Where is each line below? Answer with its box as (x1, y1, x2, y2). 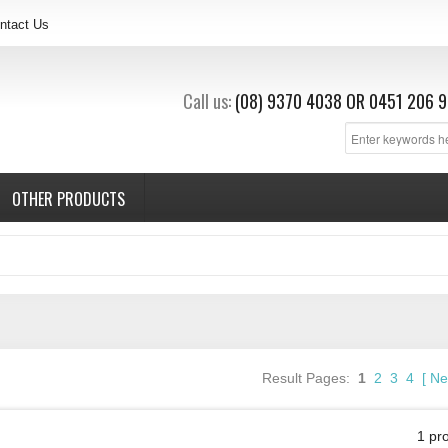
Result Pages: (262, 369, 359, 386)
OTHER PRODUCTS (12, 187, 126, 211)
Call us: (182, 88, 231, 114)
